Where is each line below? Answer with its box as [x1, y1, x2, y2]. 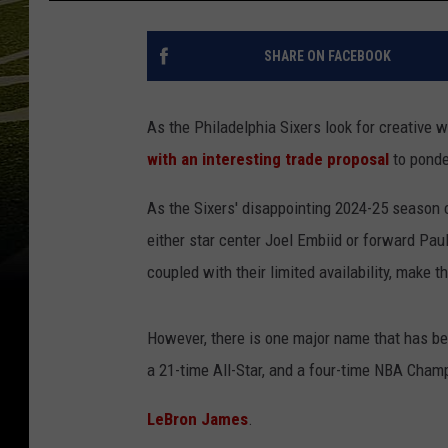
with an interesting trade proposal [147, 149, 389, 170]
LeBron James [147, 409, 248, 430]
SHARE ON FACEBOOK [263, 48, 391, 65]
